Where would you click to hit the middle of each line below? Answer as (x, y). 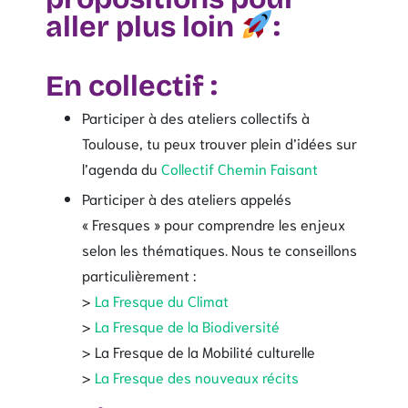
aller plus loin (143, 26)
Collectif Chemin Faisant (240, 168)
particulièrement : (139, 274)
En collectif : (132, 86)
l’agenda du (122, 168)
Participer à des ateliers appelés (187, 198)
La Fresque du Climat (162, 300)
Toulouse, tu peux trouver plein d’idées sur (219, 142)
